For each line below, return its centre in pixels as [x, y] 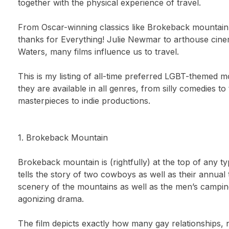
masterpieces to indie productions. [84, 101]
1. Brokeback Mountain [63, 138]
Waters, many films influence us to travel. [99, 52]
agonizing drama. [51, 199]
